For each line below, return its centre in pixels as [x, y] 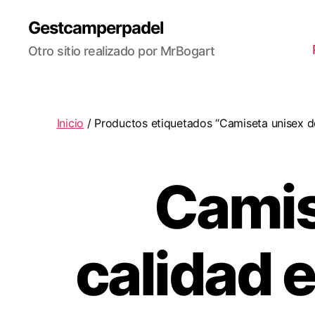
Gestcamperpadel [96, 28]
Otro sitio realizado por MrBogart [122, 51]
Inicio [70, 123]
